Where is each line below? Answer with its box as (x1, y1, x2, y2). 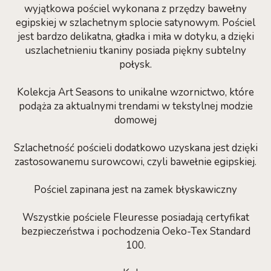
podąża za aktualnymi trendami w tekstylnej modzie (18, 99, 253, 113)
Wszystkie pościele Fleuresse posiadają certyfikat (22, 211, 249, 224)
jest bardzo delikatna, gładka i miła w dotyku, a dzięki (17, 30, 254, 44)
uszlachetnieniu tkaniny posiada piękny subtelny (25, 44, 246, 57)
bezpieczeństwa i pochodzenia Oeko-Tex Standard (21, 224, 250, 238)
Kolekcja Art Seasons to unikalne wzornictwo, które (17, 85, 254, 99)
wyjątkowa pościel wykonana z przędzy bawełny (24, 2, 247, 16)
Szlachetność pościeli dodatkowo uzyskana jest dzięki (13, 141, 258, 155)
